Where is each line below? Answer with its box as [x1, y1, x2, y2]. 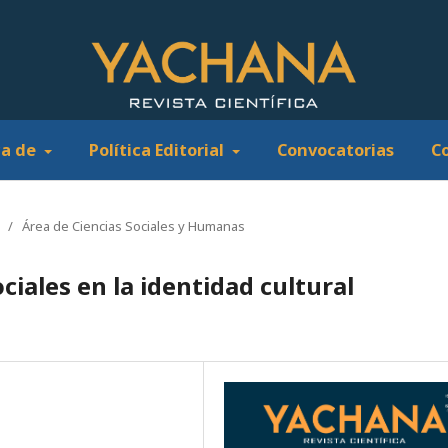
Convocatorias [277, 138, 395, 161]
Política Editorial [89, 138, 229, 161]
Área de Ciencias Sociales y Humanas [22, 216, 245, 235]
